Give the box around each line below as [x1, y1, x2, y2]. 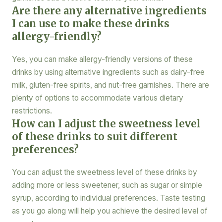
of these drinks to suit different [11, 130, 177, 143]
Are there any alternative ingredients [11, 4, 207, 17]
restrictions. [11, 106, 52, 116]
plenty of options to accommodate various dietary [11, 93, 183, 103]
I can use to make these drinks [11, 17, 169, 30]
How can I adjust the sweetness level [11, 117, 201, 130]
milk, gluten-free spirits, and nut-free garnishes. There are [11, 80, 209, 90]
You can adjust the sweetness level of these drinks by [11, 167, 197, 177]
